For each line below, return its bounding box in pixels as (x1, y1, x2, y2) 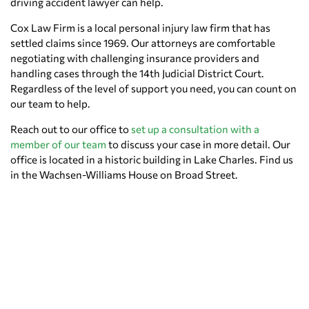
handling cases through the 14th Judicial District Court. (10, 67, 264, 80)
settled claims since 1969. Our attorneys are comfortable (10, 37, 275, 50)
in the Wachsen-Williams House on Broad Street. (10, 168, 238, 181)
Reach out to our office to (10, 123, 129, 136)
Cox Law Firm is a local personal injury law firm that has (10, 21, 270, 34)
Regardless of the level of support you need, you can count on (10, 82, 297, 95)
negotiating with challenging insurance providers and (10, 52, 259, 65)
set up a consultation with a (129, 123, 259, 136)
